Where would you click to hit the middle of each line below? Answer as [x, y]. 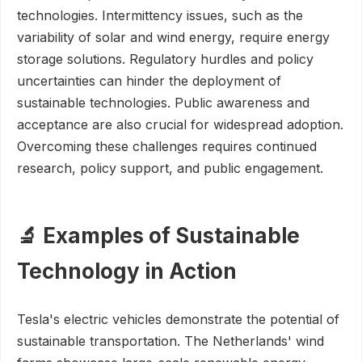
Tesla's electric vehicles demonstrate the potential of [178, 319]
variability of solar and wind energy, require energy [173, 37]
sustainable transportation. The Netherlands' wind [170, 341]
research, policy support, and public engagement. [170, 168]
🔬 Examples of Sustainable [158, 236]
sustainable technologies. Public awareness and [163, 103]
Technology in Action [127, 271]
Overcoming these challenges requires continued [167, 146]
